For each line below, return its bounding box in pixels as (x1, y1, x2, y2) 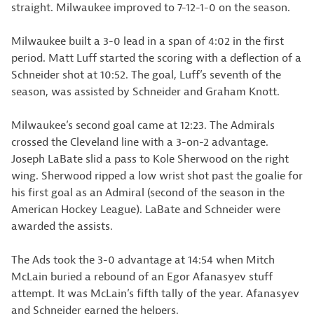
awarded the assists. (11, 219, 113, 233)
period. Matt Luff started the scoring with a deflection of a (11, 51, 301, 65)
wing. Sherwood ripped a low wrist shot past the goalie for (11, 169, 303, 183)
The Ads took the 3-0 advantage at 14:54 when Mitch (11, 253, 275, 267)
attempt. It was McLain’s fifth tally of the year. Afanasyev (11, 287, 299, 301)
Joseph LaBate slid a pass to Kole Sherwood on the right (11, 152, 289, 166)
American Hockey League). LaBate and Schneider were (11, 203, 280, 217)
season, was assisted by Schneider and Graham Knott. (11, 85, 280, 99)
